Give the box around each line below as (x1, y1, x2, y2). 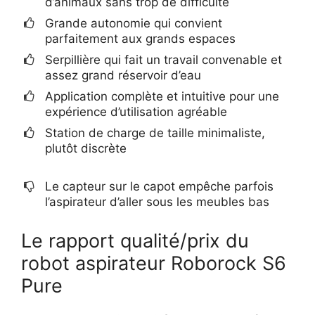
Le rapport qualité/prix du (21, 229, 249, 253)
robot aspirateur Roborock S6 (21, 252, 286, 276)
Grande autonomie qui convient (45, 15, 222, 30)
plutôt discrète (45, 141, 127, 155)
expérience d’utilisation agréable (45, 104, 227, 119)
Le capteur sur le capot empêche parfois (45, 179, 274, 193)
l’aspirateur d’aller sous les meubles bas (45, 194, 269, 209)
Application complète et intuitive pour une (45, 89, 279, 103)
